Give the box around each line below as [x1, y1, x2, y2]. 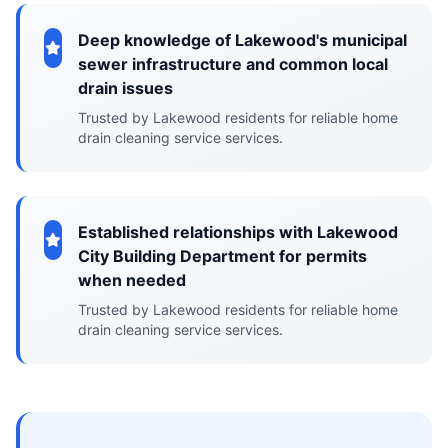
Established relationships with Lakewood [78, 222, 399, 242]
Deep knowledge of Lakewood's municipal [77, 30, 407, 50]
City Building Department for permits [78, 246, 368, 266]
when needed [78, 270, 187, 290]
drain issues [77, 78, 173, 98]
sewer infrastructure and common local [77, 54, 388, 74]
